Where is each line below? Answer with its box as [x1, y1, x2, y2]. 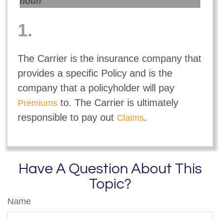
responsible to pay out [17, 111, 117, 123]
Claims [116, 112, 144, 123]
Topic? [88, 176, 132, 192]
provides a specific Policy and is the [17, 67, 172, 79]
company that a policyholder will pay [17, 82, 174, 93]
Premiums [17, 98, 57, 108]
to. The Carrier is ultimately [57, 97, 178, 108]
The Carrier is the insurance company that [17, 53, 201, 64]
